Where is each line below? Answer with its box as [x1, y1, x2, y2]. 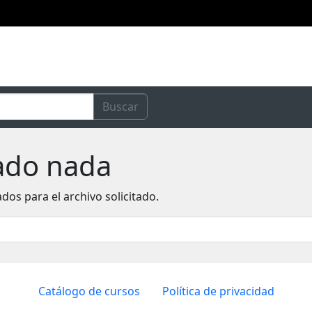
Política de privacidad [162, 283, 274, 299]
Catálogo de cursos [38, 283, 140, 299]
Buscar [102, 98, 139, 114]
